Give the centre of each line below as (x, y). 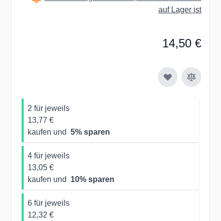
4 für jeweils (49, 155)
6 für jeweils (49, 203)
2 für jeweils (49, 108)
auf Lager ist (180, 9)
